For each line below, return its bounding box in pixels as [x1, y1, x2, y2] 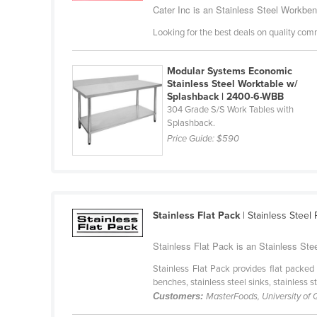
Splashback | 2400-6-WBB [167, 91, 284, 103]
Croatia [81, 45, 113, 58]
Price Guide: [167, 133, 217, 145]
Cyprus [81, 91, 113, 103]
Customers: [153, 291, 207, 302]
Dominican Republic [81, 204, 169, 217]
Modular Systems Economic [167, 65, 293, 78]
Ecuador [81, 226, 117, 239]
